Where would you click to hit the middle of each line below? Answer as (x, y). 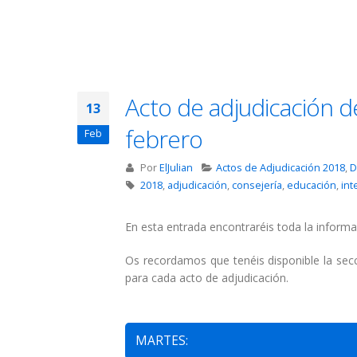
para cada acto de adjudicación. (207, 278)
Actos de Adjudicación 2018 (281, 168)
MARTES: (162, 341)
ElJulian (176, 168)
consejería (257, 186)
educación (311, 186)
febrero (164, 139)
